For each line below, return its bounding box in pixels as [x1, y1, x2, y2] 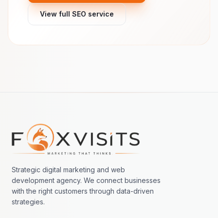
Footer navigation [11, 124, 75, 134]
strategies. [12, 197, 45, 206]
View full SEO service [40, 9, 114, 18]
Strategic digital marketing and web [12, 165, 125, 174]
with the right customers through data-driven [12, 186, 154, 195]
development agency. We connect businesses [12, 176, 161, 184]
